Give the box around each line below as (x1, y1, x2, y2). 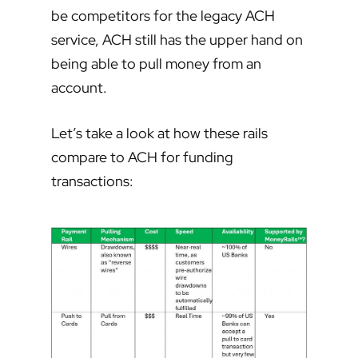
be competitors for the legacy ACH (51, 6, 275, 26)
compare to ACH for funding (51, 148, 233, 167)
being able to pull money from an (51, 54, 261, 74)
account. (51, 78, 107, 97)
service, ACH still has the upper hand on (51, 30, 303, 50)
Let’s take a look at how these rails (51, 124, 268, 143)
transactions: (51, 172, 133, 191)
